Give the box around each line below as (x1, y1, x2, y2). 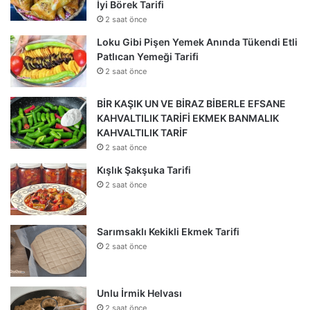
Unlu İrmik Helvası (97, 286, 182, 299)
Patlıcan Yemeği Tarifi (97, 50, 199, 62)
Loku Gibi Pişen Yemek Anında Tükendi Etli (97, 35, 298, 48)
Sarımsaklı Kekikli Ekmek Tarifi (97, 225, 239, 237)
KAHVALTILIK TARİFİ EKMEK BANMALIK (97, 111, 279, 124)
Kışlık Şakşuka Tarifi (97, 163, 191, 176)
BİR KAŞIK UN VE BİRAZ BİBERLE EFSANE (97, 97, 286, 109)
